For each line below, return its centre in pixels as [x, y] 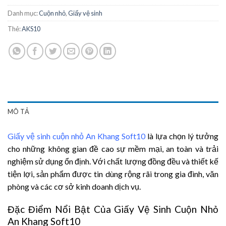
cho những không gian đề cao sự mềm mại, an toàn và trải [113, 149]
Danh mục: [23, 13]
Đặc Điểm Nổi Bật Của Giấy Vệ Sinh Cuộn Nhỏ [113, 209]
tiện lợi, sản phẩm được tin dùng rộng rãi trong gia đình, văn [113, 174]
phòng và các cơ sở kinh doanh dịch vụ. [74, 187]
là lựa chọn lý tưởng [182, 136]
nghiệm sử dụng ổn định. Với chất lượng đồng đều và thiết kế [113, 161]
